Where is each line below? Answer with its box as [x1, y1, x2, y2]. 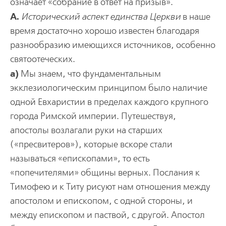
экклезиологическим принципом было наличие [10, 82, 207, 93]
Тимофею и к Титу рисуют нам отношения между [10, 181, 210, 192]
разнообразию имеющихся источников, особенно [10, 39, 215, 50]
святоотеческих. [10, 53, 75, 65]
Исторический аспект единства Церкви [19, 11, 181, 22]
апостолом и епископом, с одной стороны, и [10, 195, 193, 206]
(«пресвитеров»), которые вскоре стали [10, 139, 173, 150]
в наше [180, 11, 210, 22]
